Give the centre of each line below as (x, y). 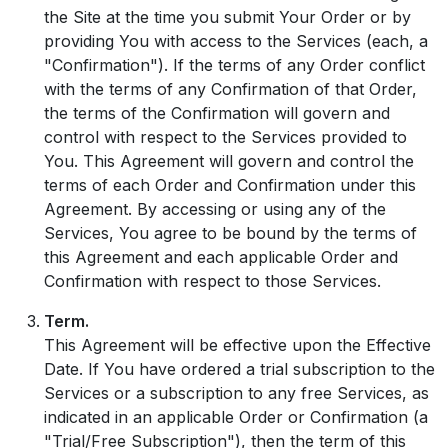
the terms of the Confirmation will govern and (217, 113)
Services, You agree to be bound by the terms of (230, 233)
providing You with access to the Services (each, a (236, 41)
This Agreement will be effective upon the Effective (237, 345)
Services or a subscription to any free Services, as (236, 393)
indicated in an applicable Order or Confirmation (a (236, 417)
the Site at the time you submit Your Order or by (227, 17)
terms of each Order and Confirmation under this (230, 185)
